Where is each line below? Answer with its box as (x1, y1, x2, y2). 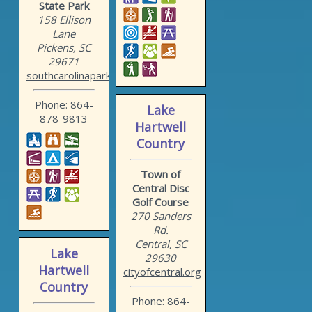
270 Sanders (130, 209, 191, 224)
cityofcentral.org (123, 265, 201, 279)
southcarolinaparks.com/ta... (26, 68, 159, 83)
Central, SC (134, 237, 187, 251)
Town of (141, 167, 181, 182)
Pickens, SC (37, 40, 91, 55)
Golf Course (132, 195, 189, 210)
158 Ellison (37, 13, 91, 27)
